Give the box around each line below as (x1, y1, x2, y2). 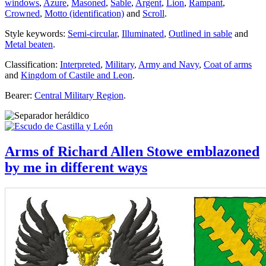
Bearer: (5, 90, 34, 100)
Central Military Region (34, 90, 123, 100)
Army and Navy (138, 59, 199, 69)
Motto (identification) (45, 8, 124, 18)
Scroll (142, 8, 164, 18)
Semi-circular (68, 28, 117, 39)
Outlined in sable (169, 28, 232, 39)
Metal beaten (5, 39, 53, 49)
